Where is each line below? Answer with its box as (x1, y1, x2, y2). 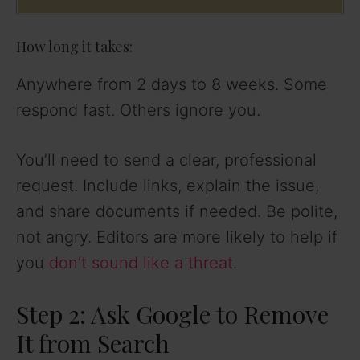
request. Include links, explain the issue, (16, 176, 319, 196)
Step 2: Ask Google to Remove (16, 298, 329, 331)
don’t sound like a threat (49, 253, 233, 273)
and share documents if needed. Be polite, (16, 202, 337, 222)
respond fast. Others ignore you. (16, 100, 260, 121)
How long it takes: (16, 37, 133, 57)
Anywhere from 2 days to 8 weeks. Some (16, 75, 327, 95)
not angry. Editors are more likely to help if (16, 227, 337, 247)
